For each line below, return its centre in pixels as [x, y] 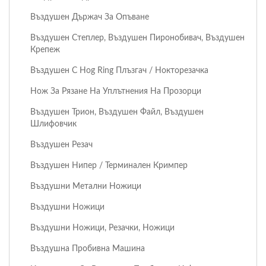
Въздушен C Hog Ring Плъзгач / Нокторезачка [119, 70]
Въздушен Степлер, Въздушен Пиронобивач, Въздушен [137, 37]
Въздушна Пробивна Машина [88, 248]
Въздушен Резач [61, 144]
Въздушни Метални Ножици [86, 186]
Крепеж [45, 49]
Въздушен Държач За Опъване [90, 17]
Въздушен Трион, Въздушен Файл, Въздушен [117, 112]
